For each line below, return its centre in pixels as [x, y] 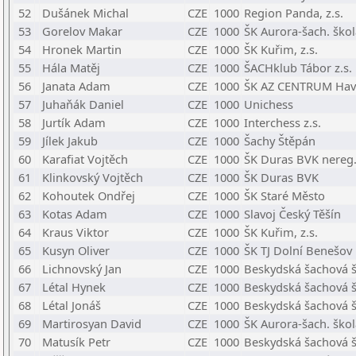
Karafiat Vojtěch [85, 159]
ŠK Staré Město [284, 195]
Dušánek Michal [85, 13]
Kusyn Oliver [76, 250]
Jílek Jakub [70, 141]
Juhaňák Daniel [83, 104]
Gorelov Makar [82, 31]
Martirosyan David [92, 323]
